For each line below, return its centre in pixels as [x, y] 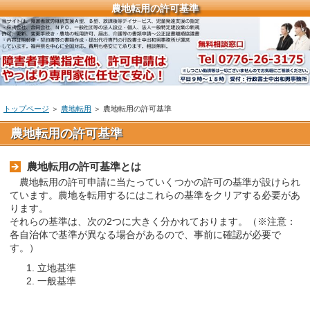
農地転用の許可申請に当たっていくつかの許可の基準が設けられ [155, 182]
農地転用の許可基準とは [84, 166]
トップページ [26, 108]
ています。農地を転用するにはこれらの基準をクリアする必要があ [155, 195]
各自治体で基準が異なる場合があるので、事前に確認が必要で [145, 234]
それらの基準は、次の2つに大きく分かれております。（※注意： [153, 221]
